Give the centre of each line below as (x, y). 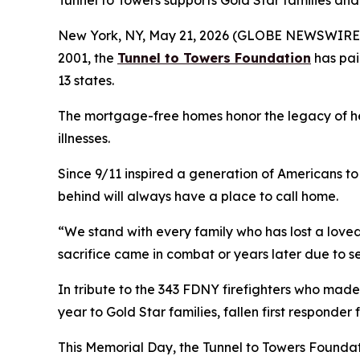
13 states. (88, 80)
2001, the (88, 58)
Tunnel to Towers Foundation (214, 58)
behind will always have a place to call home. (200, 196)
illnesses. (86, 138)
